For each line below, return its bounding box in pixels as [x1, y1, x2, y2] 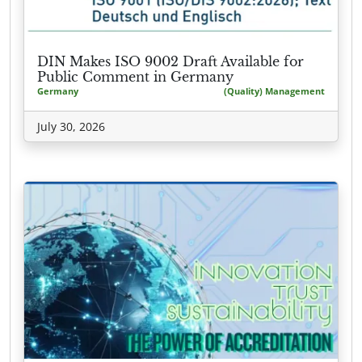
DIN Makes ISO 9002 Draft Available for [37, 53, 304, 70]
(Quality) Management [224, 85, 325, 98]
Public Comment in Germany [37, 69, 234, 86]
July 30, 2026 [37, 119, 105, 135]
